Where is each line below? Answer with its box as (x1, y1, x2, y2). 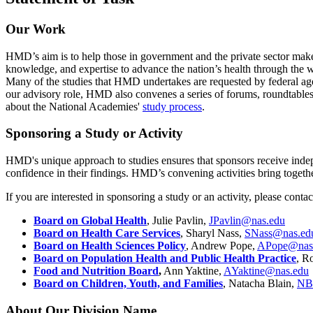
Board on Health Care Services (34, 227, 180, 239)
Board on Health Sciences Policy (34, 240, 186, 252)
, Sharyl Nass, (180, 227, 245, 239)
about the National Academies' (6, 100, 143, 112)
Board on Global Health (34, 214, 147, 226)
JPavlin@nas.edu (209, 214, 285, 226)
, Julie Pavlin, (147, 214, 209, 226)
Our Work (6, 21, 66, 36)
